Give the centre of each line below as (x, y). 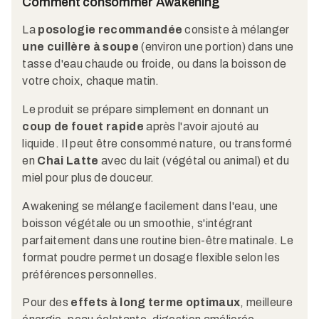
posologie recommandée (110, 30)
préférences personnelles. (90, 274)
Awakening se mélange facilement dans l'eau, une (150, 206)
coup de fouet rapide (83, 126)
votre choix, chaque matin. (91, 81)
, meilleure (266, 303)
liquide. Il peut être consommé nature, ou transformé (157, 143)
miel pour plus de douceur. (88, 177)
